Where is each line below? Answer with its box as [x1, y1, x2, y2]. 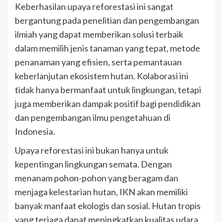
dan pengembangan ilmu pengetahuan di [15, 112, 170, 123]
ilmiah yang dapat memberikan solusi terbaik [15, 29, 183, 40]
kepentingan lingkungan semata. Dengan [15, 159, 172, 170]
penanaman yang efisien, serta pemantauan [15, 56, 182, 68]
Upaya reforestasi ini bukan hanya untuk [15, 145, 168, 156]
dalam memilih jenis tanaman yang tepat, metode [15, 43, 200, 54]
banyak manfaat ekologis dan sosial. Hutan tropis [15, 200, 201, 212]
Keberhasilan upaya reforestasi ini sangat [15, 1, 173, 12]
